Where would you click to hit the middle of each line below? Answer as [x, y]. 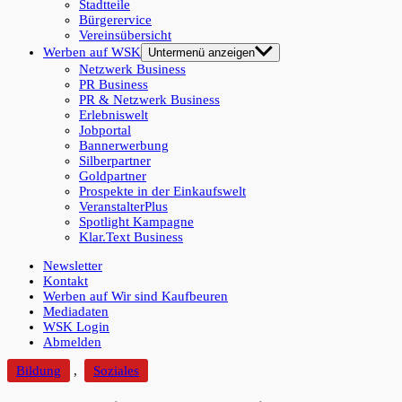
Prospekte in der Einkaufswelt [162, 191]
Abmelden [72, 342]
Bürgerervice [115, 20]
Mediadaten [76, 311]
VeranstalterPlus [123, 206]
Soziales [116, 371]
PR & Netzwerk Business [149, 100]
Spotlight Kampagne [136, 222]
